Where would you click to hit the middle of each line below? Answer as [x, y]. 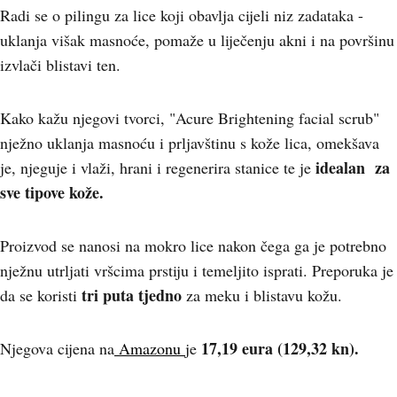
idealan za [350, 167]
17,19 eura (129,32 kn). [280, 348]
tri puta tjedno [129, 295]
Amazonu [150, 348]
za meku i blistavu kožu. [262, 295]
